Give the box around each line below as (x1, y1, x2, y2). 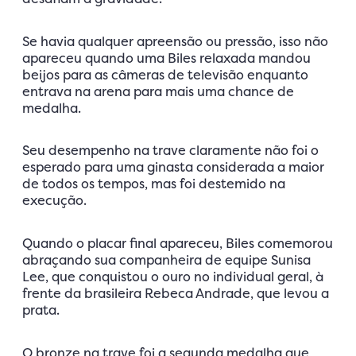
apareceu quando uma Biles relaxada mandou (22, 48, 311, 67)
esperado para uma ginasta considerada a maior (22, 158, 324, 176)
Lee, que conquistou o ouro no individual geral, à (22, 267, 324, 285)
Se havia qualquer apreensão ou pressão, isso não (22, 32, 328, 50)
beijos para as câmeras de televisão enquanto (22, 65, 308, 83)
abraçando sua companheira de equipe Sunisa (22, 250, 311, 269)
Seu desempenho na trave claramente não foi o (22, 141, 319, 160)
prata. (22, 300, 60, 319)
